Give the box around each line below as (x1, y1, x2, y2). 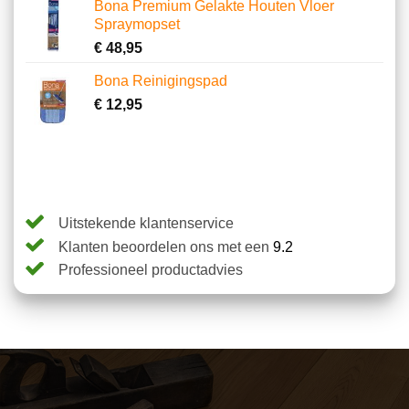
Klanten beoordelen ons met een (58, 238, 273, 255)
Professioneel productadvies (58, 262, 243, 278)
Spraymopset (93, 16, 180, 32)
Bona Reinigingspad (93, 72, 227, 89)
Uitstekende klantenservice (58, 215, 234, 231)
